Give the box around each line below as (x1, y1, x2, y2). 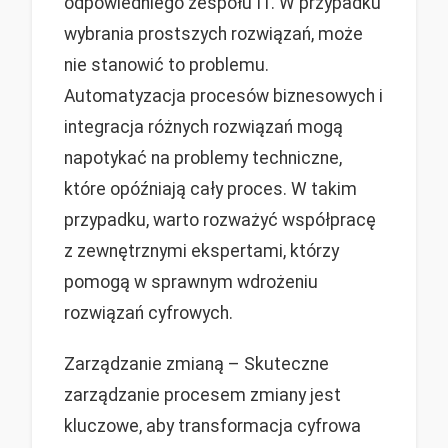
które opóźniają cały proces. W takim (64, 179, 357, 200)
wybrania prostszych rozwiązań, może (64, 24, 363, 45)
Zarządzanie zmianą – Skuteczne (64, 353, 329, 374)
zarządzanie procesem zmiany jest (64, 384, 341, 405)
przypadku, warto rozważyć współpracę (64, 210, 376, 231)
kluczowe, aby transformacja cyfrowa (64, 415, 361, 436)
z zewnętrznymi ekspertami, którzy (64, 241, 339, 262)
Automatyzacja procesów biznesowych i (64, 86, 383, 107)
